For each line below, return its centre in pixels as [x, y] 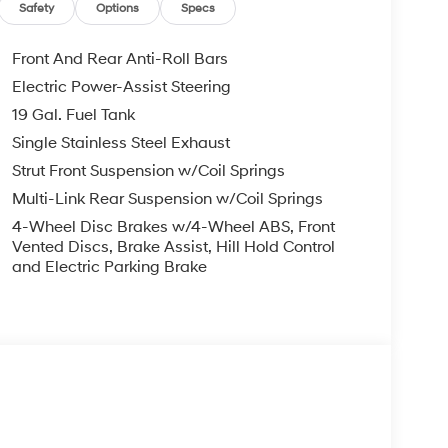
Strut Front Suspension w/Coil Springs [148, 170]
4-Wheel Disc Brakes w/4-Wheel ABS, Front [173, 226]
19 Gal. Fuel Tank [73, 114]
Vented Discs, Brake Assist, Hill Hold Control [173, 246]
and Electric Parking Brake [109, 266]
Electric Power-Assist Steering [121, 86]
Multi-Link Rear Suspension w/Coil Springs [167, 198]
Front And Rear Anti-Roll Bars [119, 58]
